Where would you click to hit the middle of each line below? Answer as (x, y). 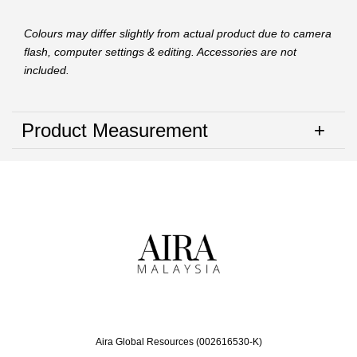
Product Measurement (115, 131)
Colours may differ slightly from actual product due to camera (178, 34)
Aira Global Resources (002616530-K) (178, 342)
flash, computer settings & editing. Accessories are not (160, 52)
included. (47, 71)
